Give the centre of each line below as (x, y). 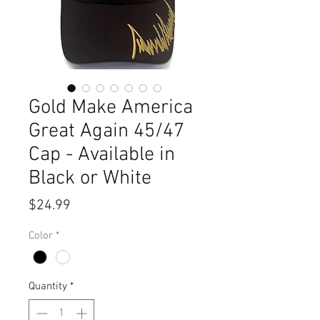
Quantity (48, 287)
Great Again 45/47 (106, 132)
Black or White (90, 179)
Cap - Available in (102, 155)
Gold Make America (111, 108)
